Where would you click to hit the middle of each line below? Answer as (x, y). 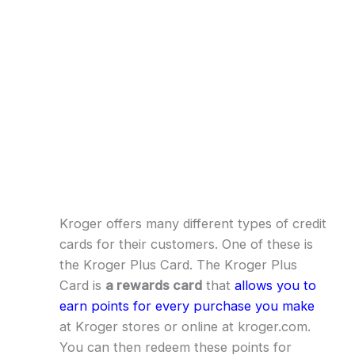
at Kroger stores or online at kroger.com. (185, 326)
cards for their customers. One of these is (186, 244)
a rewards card (153, 285)
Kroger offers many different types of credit (193, 223)
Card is (82, 285)
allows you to (275, 285)
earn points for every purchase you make (187, 305)
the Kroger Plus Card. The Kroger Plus (178, 264)
